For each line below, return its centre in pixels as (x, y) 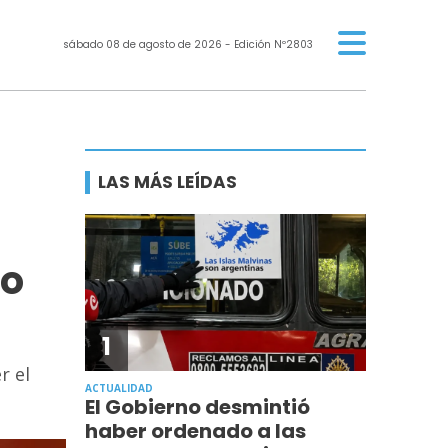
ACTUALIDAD (119, 387)
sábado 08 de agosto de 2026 (142, 44)
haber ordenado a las (196, 430)
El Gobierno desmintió (198, 406)
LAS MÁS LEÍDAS (168, 182)
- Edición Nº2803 (267, 44)
